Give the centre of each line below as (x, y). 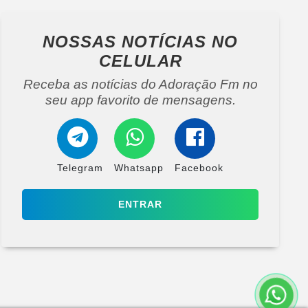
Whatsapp (139, 167)
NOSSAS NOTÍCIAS (127, 41)
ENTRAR (140, 204)
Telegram (80, 167)
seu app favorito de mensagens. (140, 100)
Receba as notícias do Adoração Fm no (140, 84)
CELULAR (140, 60)
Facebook (199, 167)
